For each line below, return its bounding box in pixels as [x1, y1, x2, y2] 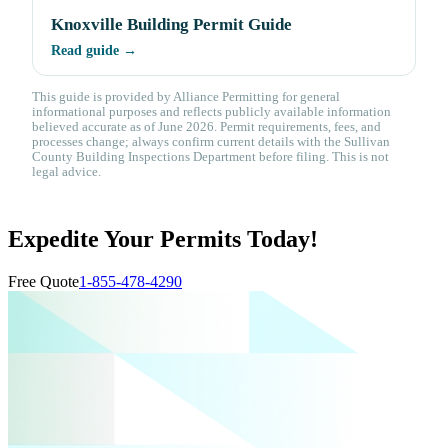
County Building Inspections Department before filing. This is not [32, 150, 389, 165]
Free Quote [8, 273, 79, 291]
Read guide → [51, 43, 137, 59]
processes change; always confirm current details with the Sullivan [32, 135, 390, 150]
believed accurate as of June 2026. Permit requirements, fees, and [32, 120, 381, 135]
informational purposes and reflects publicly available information [32, 105, 391, 120]
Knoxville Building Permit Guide [51, 15, 292, 35]
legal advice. [32, 165, 101, 180]
